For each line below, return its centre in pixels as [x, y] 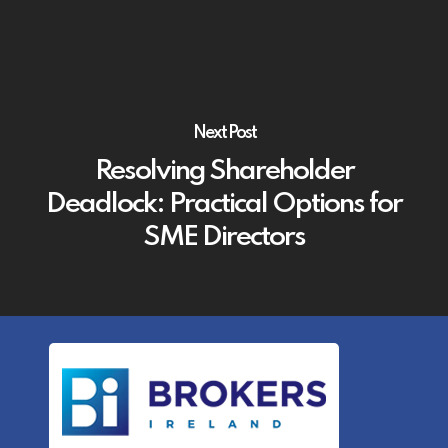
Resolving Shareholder [224, 171]
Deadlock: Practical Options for [224, 204]
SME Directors [224, 237]
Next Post [224, 132]
